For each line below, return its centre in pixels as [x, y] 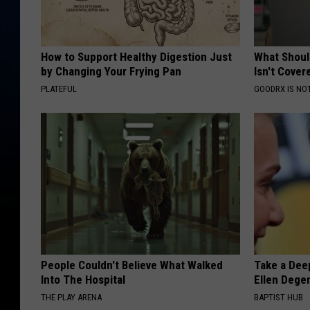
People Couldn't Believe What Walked [132, 265]
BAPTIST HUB [279, 298]
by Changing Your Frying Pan [111, 72]
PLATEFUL [59, 89]
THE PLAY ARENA [71, 298]
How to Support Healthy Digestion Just [136, 57]
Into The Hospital [83, 280]
